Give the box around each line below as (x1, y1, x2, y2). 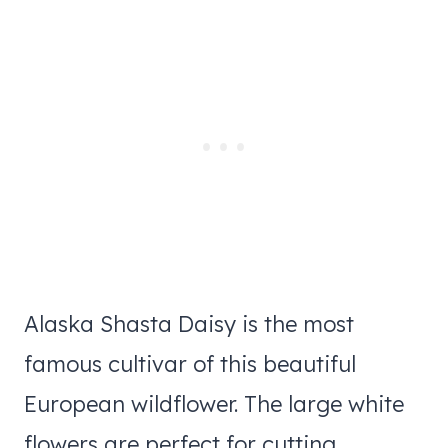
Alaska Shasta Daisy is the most (24, 309, 354, 338)
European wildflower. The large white (24, 389, 404, 418)
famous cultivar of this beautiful (24, 349, 356, 378)
